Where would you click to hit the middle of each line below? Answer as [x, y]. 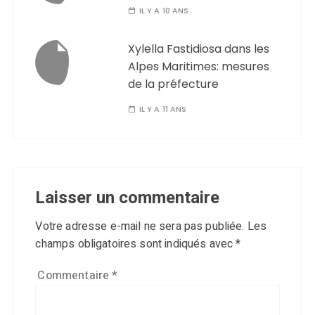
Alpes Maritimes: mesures [199, 66]
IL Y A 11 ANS [163, 109]
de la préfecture [174, 84]
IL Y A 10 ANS [164, 11]
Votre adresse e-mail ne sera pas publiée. [140, 226]
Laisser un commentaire [128, 198]
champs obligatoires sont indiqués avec [136, 244]
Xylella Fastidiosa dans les [199, 49]
